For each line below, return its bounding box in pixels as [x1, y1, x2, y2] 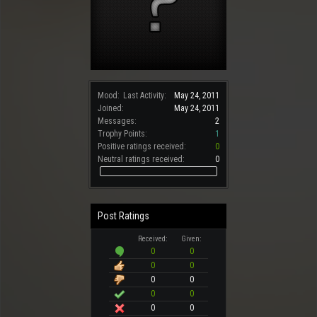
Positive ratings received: [98, 142, 186, 151]
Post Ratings [98, 210, 149, 221]
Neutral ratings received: [98, 154, 185, 164]
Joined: [98, 103, 124, 113]
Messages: [98, 116, 137, 126]
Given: [181, 234, 202, 243]
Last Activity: [123, 91, 166, 100]
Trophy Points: [98, 129, 147, 139]
